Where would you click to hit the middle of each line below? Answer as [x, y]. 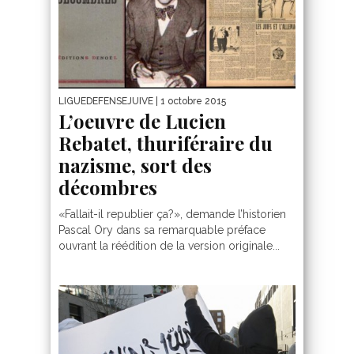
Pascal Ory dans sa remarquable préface [162, 230]
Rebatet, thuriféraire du [166, 143]
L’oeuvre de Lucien [142, 121]
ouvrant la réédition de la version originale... [169, 246]
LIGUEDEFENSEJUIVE [106, 102]
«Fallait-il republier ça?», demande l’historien [172, 215]
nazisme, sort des [135, 166]
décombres [108, 188]
